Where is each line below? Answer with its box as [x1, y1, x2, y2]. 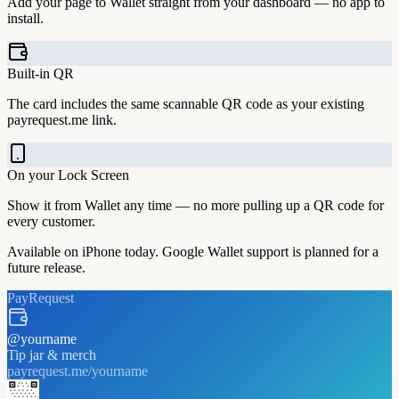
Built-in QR [7, 65, 74, 81]
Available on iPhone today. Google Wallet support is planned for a [7, 243, 379, 259]
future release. [7, 259, 85, 275]
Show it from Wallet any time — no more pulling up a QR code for [7, 197, 384, 213]
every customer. [7, 213, 95, 229]
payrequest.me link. [7, 111, 117, 127]
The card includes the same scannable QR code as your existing [7, 95, 364, 111]
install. [7, 10, 44, 26]
